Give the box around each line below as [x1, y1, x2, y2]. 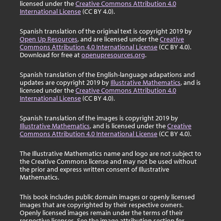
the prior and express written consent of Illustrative [20, 165, 169, 174]
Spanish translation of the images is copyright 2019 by [20, 113, 178, 122]
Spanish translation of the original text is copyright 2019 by [20, 27, 192, 36]
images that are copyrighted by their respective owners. [20, 200, 184, 209]
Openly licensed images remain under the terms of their [20, 208, 183, 217]
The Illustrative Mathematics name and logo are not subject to [20, 149, 201, 158]
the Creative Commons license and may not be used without [20, 157, 197, 166]
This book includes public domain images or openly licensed [20, 192, 195, 201]
